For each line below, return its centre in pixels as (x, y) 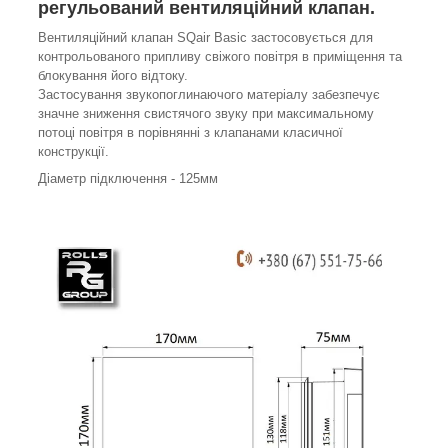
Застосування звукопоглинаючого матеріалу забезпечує (209, 94)
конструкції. (73, 151)
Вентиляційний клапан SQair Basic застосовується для (205, 37)
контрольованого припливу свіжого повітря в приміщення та (220, 56)
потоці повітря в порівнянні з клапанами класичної (190, 132)
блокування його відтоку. (113, 75)
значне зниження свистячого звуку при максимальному (206, 113)
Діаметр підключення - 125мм (128, 178)
